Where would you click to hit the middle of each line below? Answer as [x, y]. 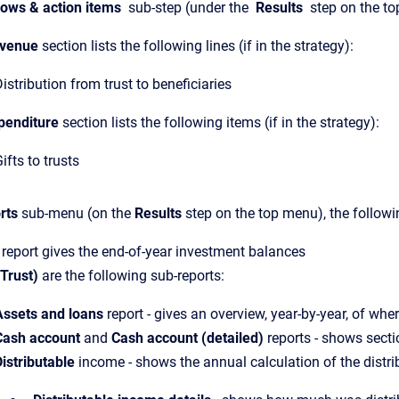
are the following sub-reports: [133, 276]
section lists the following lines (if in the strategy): [196, 46]
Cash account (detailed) [187, 338]
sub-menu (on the [76, 213]
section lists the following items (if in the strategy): [219, 122]
